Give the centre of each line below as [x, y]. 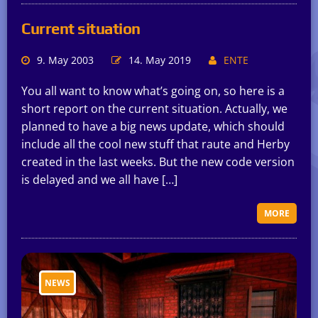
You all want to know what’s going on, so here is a [153, 91]
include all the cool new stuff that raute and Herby [155, 144]
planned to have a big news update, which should [153, 127]
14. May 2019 [160, 60]
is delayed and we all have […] [99, 180]
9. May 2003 [65, 60]
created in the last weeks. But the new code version [158, 162]
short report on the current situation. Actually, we [154, 109]
